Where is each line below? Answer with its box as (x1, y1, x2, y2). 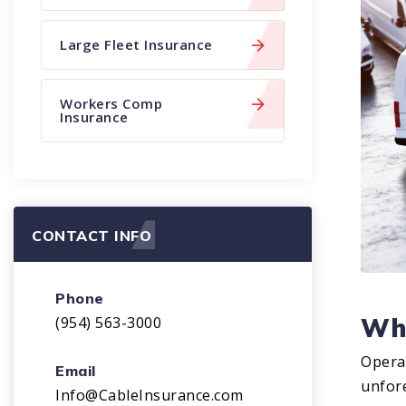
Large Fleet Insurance (60, 35, 213, 54)
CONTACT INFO (32, 227, 151, 246)
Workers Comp (60, 94, 163, 113)
